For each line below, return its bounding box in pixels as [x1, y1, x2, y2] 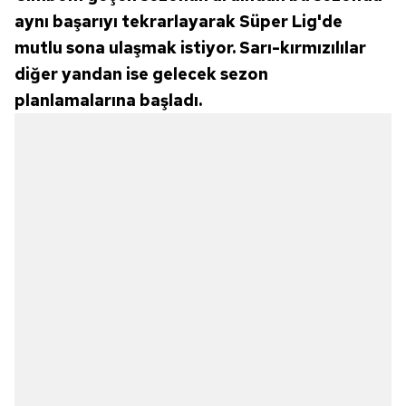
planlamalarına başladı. [14, 90, 202, 111]
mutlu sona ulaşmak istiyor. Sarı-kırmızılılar [14, 37, 366, 59]
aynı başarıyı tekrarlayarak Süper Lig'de [14, 11, 343, 33]
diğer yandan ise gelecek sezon [14, 63, 268, 85]
